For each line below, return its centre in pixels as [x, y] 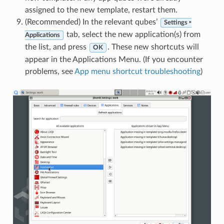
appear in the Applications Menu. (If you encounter [114, 60]
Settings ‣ [177, 23]
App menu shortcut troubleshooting [137, 72]
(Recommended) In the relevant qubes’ [92, 22]
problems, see [49, 72]
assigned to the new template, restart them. [101, 10]
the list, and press [56, 47]
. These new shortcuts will [153, 47]
